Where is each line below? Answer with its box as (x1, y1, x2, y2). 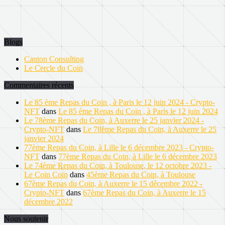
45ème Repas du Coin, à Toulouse (86, 170, 195, 179)
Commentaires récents (4, 80, 74, 89)
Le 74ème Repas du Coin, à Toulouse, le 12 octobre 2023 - (24, 161, 211, 170)
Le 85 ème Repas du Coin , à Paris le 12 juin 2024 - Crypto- (24, 97, 215, 106)
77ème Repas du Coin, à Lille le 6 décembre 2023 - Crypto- (24, 143, 214, 152)
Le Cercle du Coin (24, 63, 83, 72)
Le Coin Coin (24, 170, 68, 179)
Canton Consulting (24, 54, 84, 63)
